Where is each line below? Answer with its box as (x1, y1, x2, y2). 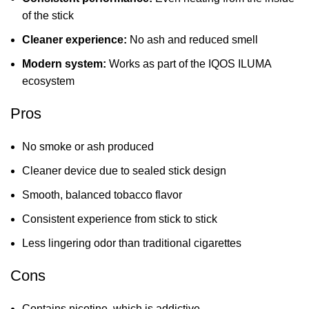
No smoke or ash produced (22, 140, 154, 152)
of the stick (22, 9, 74, 21)
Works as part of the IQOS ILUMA (106, 57, 271, 70)
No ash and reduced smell (127, 33, 258, 46)
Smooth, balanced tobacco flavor (22, 188, 182, 201)
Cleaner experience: (22, 33, 127, 46)
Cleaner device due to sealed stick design (22, 164, 226, 177)
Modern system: (22, 57, 106, 70)
